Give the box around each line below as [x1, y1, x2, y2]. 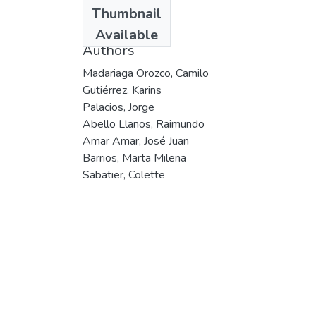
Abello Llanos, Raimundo [83, 116, 205, 132]
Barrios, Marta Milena [83, 150, 186, 166]
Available [95, 25, 158, 44]
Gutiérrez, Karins [83, 82, 162, 98]
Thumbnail [92, 4, 162, 23]
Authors [83, 40, 135, 60]
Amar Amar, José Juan [83, 133, 189, 149]
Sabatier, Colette [83, 166, 165, 183]
